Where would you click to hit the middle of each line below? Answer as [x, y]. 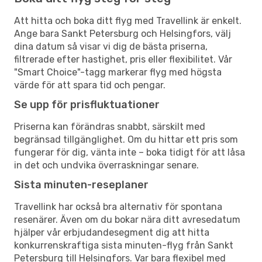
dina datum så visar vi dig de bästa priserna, [111, 46]
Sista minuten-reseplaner [81, 185]
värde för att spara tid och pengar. [90, 85]
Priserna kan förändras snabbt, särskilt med [110, 126]
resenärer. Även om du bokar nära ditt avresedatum [127, 219]
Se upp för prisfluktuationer [87, 104]
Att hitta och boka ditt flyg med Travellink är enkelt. [128, 20]
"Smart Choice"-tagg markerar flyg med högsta [118, 72]
